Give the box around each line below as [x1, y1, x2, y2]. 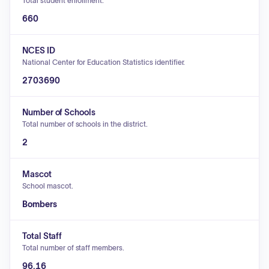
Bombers [22, 199, 57, 209]
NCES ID [22, 46, 55, 55]
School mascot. [22, 182, 73, 190]
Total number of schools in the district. [22, 120, 148, 128]
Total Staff [22, 231, 62, 241]
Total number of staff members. [22, 244, 125, 252]
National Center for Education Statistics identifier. [22, 58, 186, 66]
